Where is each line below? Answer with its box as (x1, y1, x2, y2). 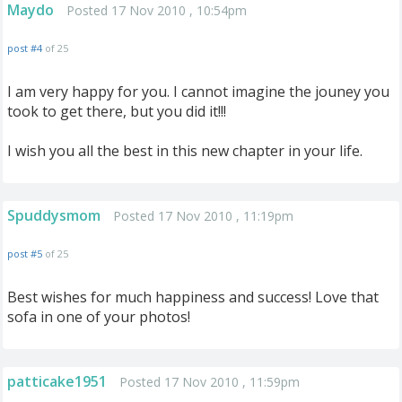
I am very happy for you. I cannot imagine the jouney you (7, 82, 389, 101)
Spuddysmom (7, 205, 100, 225)
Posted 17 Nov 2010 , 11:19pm (113, 207, 293, 224)
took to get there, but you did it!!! (7, 101, 226, 121)
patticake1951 (7, 371, 107, 391)
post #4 (7, 41, 42, 55)
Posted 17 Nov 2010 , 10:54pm (66, 2, 247, 19)
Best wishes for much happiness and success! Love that (7, 287, 379, 307)
